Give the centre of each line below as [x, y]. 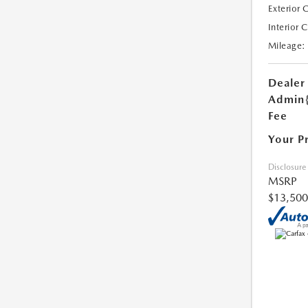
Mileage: [287, 46]
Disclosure [287, 167]
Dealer [286, 83]
